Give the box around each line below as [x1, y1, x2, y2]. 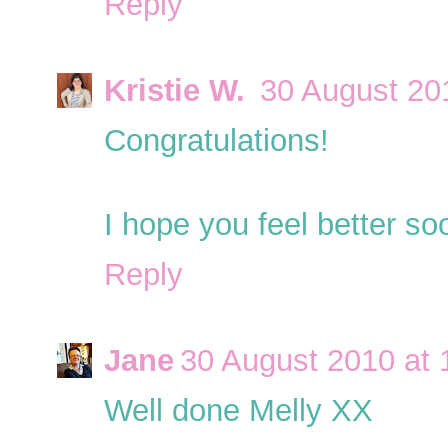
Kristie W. [104, 73, 254, 108]
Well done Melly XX [104, 393, 373, 428]
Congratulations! [104, 123, 329, 158]
